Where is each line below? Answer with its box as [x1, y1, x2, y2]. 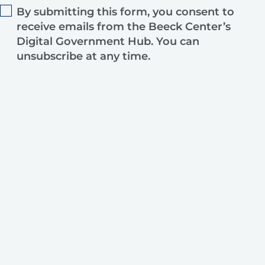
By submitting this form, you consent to [17, 5, 234, 19]
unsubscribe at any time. [17, 50, 150, 63]
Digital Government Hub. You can [17, 35, 199, 49]
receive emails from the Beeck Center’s [17, 20, 231, 34]
